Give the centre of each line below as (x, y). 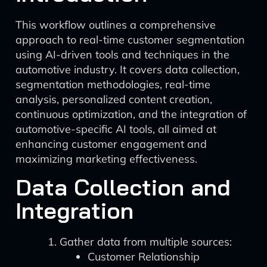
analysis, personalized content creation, (114, 99)
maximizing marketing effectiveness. (106, 159)
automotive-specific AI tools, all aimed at (116, 129)
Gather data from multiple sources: (146, 242)
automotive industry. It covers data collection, (128, 69)
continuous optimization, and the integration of (131, 114)
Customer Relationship (144, 257)
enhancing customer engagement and (111, 144)
